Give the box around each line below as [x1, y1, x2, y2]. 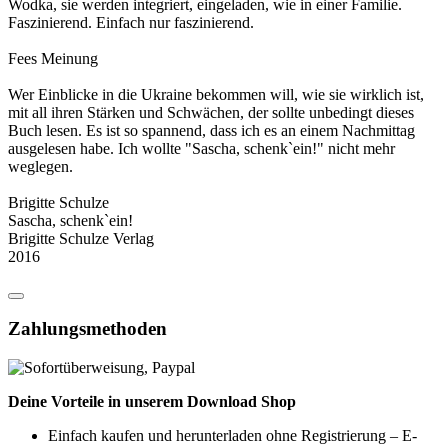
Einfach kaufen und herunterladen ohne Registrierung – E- [48, 426, 417, 444]
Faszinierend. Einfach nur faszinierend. [8, 13, 254, 31]
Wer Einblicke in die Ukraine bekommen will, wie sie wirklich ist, [8, 85, 424, 103]
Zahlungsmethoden [8, 318, 167, 340]
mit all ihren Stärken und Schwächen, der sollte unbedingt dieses [8, 103, 414, 121]
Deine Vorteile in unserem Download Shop [8, 392, 296, 410]
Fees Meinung [8, 49, 98, 67]
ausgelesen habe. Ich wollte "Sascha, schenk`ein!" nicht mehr [8, 139, 395, 157]
